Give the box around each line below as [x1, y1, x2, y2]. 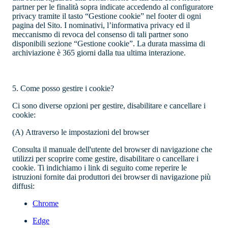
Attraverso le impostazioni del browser [25, 128, 149, 137]
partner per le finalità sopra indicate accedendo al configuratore [12, 3, 213, 12]
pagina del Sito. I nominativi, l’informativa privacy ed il [12, 21, 190, 30]
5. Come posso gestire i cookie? [12, 84, 114, 93]
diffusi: [12, 182, 35, 191]
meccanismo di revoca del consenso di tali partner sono [12, 30, 188, 39]
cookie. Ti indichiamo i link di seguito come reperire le [12, 163, 187, 173]
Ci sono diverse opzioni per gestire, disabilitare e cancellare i [12, 101, 206, 110]
